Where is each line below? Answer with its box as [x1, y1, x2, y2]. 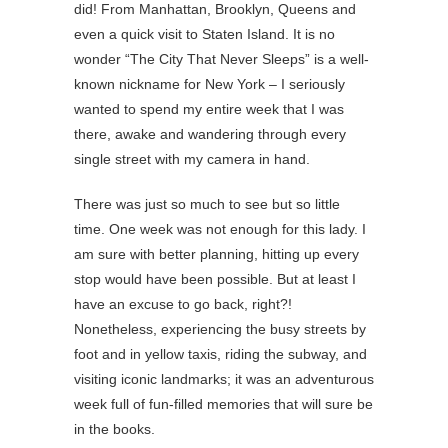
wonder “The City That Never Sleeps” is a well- [74, 51, 369, 67]
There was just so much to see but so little [74, 196, 340, 212]
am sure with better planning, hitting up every [74, 246, 359, 262]
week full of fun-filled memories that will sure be [74, 396, 373, 412]
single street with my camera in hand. [74, 151, 310, 167]
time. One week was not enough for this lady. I [74, 221, 366, 237]
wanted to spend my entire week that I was [74, 101, 344, 117]
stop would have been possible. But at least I [74, 271, 356, 287]
